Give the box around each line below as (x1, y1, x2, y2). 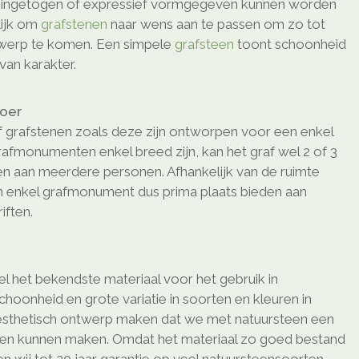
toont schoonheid (234, 36, 346, 53)
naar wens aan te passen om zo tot (107, 16, 325, 33)
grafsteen (175, 36, 234, 53)
